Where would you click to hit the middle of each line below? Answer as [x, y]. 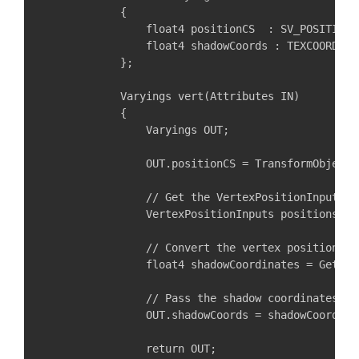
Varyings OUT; [136, 130]
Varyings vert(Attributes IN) [171, 96]
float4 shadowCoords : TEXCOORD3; [197, 46]
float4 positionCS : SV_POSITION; [200, 29]
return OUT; [130, 349]
